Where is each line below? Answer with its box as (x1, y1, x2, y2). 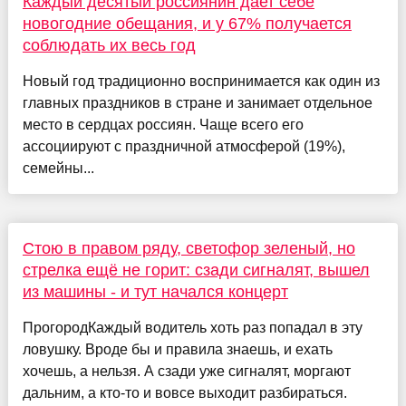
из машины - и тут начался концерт (22, 282, 288, 301)
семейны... (22, 159, 94, 176)
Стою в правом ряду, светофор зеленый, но (22, 238, 355, 257)
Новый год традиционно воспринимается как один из (22, 72, 380, 89)
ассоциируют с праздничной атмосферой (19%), (22, 138, 345, 154)
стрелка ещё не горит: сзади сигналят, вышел (22, 260, 370, 279)
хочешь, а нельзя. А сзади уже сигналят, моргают (22, 362, 351, 379)
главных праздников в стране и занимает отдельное (22, 94, 372, 111)
